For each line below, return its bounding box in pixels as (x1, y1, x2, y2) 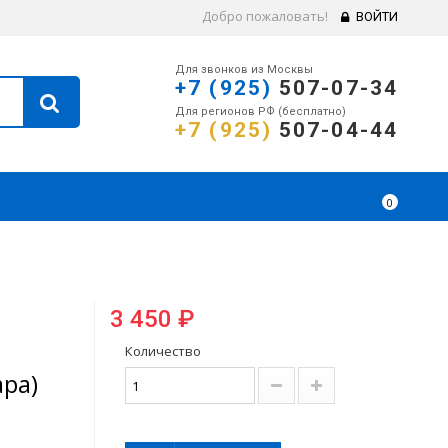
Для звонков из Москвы (175, 63, 314, 76)
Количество (124, 342, 201, 360)
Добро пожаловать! (202, 7, 328, 25)
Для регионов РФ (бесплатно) (175, 105, 347, 118)
